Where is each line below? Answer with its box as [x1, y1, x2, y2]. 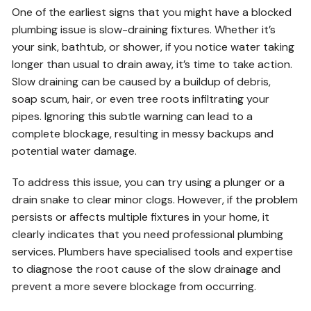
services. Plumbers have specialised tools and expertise [12, 244, 294, 260]
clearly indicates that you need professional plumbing [12, 227, 284, 242]
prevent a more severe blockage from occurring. [12, 279, 257, 294]
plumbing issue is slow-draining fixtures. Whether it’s [12, 22, 276, 37]
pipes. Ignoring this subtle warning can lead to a [12, 109, 253, 124]
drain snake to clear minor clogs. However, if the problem [12, 192, 299, 208]
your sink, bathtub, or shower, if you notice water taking [12, 40, 295, 55]
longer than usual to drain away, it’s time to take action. [12, 57, 293, 72]
